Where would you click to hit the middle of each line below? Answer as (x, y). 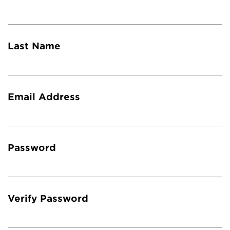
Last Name (34, 46)
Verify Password (48, 198)
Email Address (44, 97)
